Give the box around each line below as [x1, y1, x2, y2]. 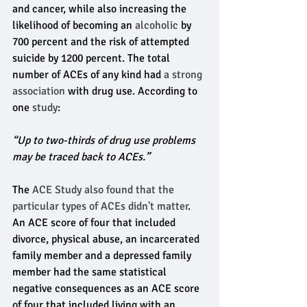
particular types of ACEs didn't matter [12, 199, 188, 213]
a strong [164, 68, 205, 82]
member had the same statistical [12, 265, 169, 279]
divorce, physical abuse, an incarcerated [12, 232, 202, 246]
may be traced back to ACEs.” [12, 150, 150, 164]
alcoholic [135, 19, 178, 32]
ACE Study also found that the [32, 183, 177, 197]
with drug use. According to [65, 84, 200, 98]
